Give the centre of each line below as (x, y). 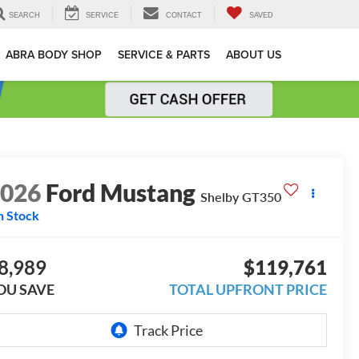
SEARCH (24, 16)
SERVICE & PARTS (164, 55)
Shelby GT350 (241, 197)
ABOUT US (254, 55)
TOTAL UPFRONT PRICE (248, 290)
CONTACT (184, 16)
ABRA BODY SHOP (54, 55)
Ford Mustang (121, 193)
